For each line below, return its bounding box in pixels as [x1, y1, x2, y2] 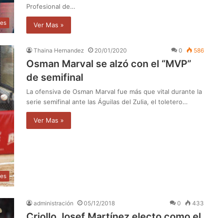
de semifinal [26, 71, 83, 83]
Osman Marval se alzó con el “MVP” [26, 57, 191, 70]
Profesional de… [26, 2, 75, 10]
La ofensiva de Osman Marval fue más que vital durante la [26, 87, 202, 95]
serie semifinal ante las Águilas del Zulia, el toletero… [26, 97, 188, 106]
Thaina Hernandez [34, 46, 84, 54]
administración [34, 200, 73, 207]
